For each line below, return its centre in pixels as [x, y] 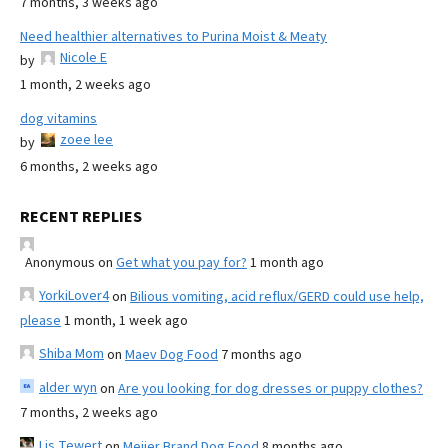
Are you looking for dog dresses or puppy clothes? [270, 388]
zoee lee [86, 139]
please [40, 320]
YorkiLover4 [74, 295]
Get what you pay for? [181, 262]
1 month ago [287, 262]
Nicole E [83, 57]
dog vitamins [58, 118]
